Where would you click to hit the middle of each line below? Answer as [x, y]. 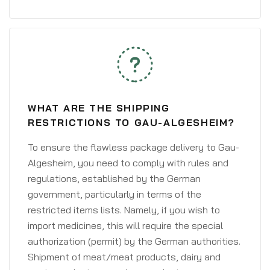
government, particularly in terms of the [115, 194]
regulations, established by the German [114, 178]
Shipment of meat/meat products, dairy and [124, 257]
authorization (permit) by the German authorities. [134, 241]
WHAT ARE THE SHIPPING [99, 108]
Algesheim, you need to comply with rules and [128, 163]
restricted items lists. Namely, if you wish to [124, 210]
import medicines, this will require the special [125, 225]
